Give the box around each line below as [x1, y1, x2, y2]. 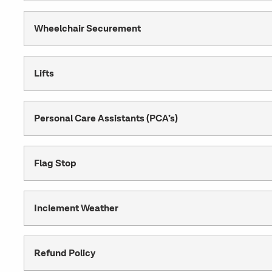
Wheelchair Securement [33, 22, 141, 35]
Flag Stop [33, 157, 76, 169]
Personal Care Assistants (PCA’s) [33, 112, 178, 124]
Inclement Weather [33, 202, 118, 214]
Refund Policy [33, 247, 95, 259]
